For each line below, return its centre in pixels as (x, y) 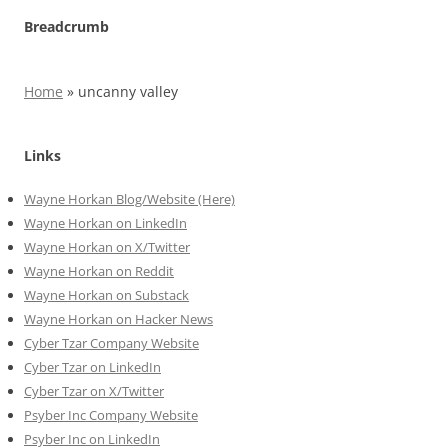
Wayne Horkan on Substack (106, 294)
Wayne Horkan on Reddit (99, 270)
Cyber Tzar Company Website (111, 342)
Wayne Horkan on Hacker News (118, 318)
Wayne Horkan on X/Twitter (107, 246)
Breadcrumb (66, 26)
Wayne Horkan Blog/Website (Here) (129, 198)
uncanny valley (128, 91)
